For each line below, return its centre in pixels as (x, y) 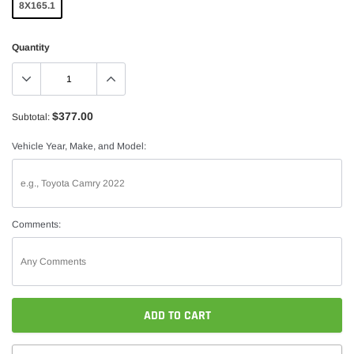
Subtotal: (31, 117)
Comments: (36, 224)
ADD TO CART (177, 315)
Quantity (31, 47)
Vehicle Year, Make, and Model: (79, 146)
